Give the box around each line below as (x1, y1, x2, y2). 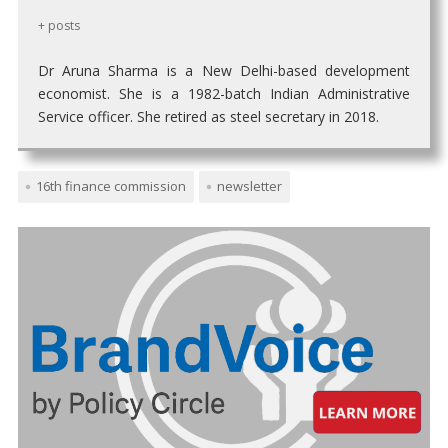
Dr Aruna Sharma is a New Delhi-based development (37, 61, 411, 81)
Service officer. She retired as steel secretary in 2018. (37, 107, 379, 127)
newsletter (216, 177, 282, 196)
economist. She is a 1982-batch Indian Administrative (37, 84, 411, 104)
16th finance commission (35, 177, 186, 196)
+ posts (37, 17, 80, 35)
